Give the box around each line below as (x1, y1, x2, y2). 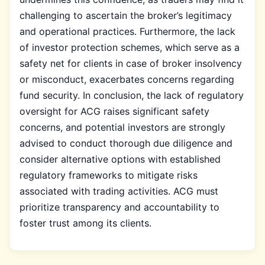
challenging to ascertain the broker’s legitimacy (20, 9, 232, 21)
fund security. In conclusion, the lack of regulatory (20, 89, 244, 101)
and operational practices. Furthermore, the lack (20, 25, 235, 37)
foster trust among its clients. (20, 216, 151, 229)
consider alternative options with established (20, 153, 221, 165)
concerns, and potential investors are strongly (20, 121, 225, 133)
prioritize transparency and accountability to (20, 201, 219, 213)
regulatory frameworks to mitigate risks (20, 169, 198, 181)
